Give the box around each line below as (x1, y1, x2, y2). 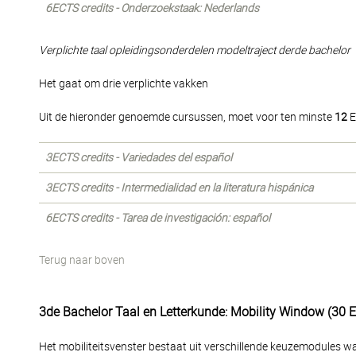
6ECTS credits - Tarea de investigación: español (45, 211, 270, 224)
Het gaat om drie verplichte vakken (39, 77, 208, 90)
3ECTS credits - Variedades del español (45, 151, 232, 164)
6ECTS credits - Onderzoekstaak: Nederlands (45, 2, 259, 14)
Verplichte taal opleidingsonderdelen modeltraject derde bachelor (39, 44, 350, 56)
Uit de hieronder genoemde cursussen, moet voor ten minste (39, 110, 335, 123)
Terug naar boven (39, 253, 125, 266)
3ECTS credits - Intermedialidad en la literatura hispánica (45, 181, 313, 194)
